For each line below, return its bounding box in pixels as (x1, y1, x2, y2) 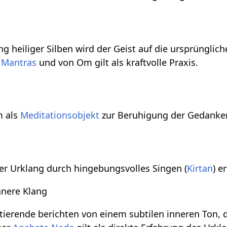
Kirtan (187, 162, 213, 174)
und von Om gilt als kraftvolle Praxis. (36, 56, 199, 68)
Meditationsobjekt (20, 109, 100, 122)
